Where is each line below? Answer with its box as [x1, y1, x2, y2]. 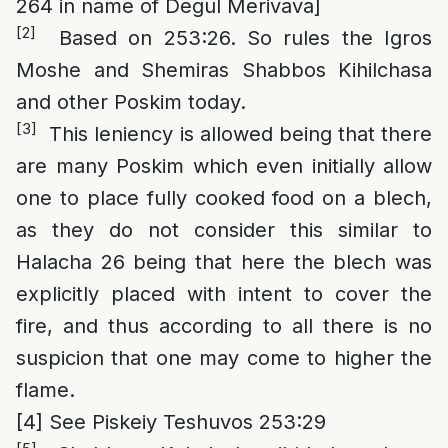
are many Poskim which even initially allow [16, 154, 432, 178]
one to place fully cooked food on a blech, [16, 186, 432, 210]
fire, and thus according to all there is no [16, 314, 432, 338]
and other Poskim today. [16, 90, 246, 114]
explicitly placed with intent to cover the [16, 282, 432, 306]
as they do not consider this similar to [16, 218, 432, 242]
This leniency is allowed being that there [37, 122, 432, 146]
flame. [16, 378, 75, 402]
